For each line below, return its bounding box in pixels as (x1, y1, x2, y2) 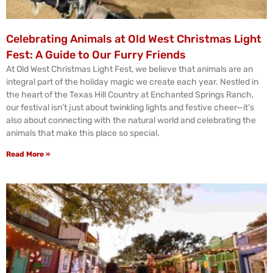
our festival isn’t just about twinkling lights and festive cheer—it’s (6, 102, 254, 113)
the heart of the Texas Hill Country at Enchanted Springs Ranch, (6, 90, 253, 100)
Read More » (6, 150, 50, 158)
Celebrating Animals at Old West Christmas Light (6, 32, 261, 46)
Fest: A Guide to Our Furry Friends (6, 48, 186, 62)
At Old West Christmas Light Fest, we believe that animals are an (6, 64, 253, 74)
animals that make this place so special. (6, 128, 160, 138)
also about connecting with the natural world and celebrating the (6, 115, 256, 126)
